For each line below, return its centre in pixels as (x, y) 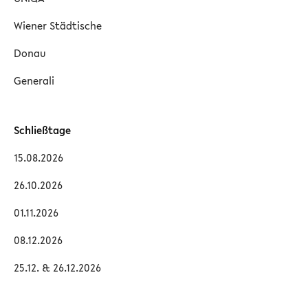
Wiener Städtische (58, 25)
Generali (34, 80)
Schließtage (42, 130)
